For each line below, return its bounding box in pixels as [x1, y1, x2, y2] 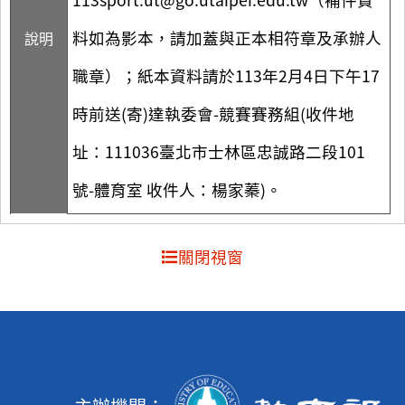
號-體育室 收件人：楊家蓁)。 [72, 177, 282, 201]
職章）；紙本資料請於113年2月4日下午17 [72, 63, 380, 87]
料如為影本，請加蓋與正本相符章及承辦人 [72, 25, 381, 49]
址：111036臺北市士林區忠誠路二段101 [72, 139, 365, 163]
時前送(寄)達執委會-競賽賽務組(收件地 [72, 101, 354, 125]
